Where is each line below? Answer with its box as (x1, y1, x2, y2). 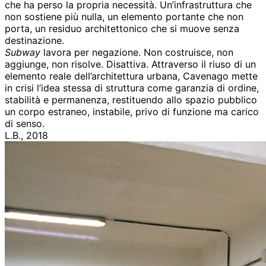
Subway (5, 46, 40, 59)
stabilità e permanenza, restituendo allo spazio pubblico (5, 94, 257, 106)
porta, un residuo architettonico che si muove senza (5, 23, 239, 35)
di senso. (5, 118, 45, 130)
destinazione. (5, 34, 64, 47)
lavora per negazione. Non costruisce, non (40, 46, 233, 59)
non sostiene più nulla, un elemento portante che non (5, 11, 243, 23)
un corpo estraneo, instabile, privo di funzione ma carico (5, 106, 259, 118)
